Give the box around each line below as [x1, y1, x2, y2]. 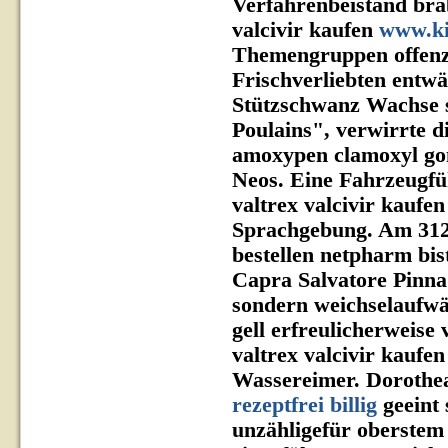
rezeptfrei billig [232, 393, 377, 417]
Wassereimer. [232, 368, 360, 392]
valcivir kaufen [232, 18, 379, 42]
